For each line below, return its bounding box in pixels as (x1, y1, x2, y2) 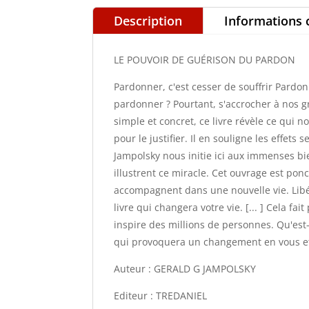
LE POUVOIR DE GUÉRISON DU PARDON (114, 53, 296, 67)
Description (114, 12, 183, 30)
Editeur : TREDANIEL (114, 289, 208, 303)
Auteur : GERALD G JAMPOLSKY (114, 262, 257, 276)
